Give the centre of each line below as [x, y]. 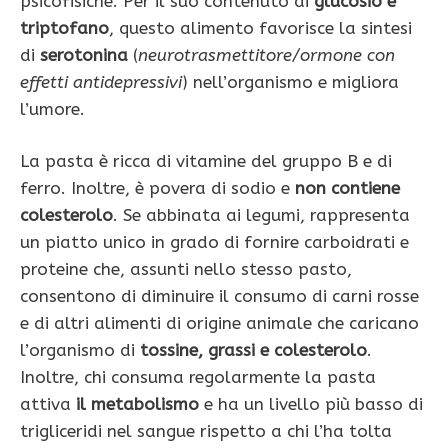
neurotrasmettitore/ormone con [266, 54]
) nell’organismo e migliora [290, 81]
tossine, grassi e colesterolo [253, 350]
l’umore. [52, 108]
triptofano [64, 27]
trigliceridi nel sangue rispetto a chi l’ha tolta [206, 431]
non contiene [347, 188]
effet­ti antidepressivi [101, 81]
